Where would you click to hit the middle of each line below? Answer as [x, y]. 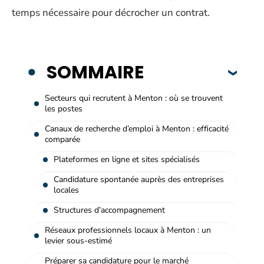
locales [66, 190]
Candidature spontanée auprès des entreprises [139, 179]
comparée [62, 139]
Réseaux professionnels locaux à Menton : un [128, 230]
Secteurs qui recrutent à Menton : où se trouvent [134, 98]
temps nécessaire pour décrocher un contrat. [111, 13]
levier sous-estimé [78, 240]
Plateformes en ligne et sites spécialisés [127, 159]
